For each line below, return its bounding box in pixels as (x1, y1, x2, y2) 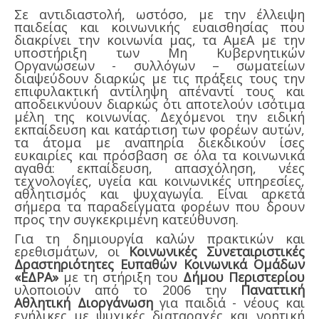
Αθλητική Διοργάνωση (14, 293, 159, 311)
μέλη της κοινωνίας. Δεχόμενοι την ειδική (14, 108, 305, 125)
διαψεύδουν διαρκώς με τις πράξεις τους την (14, 69, 305, 87)
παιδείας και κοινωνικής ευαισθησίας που (14, 18, 305, 36)
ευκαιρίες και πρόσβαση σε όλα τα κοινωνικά (14, 146, 305, 164)
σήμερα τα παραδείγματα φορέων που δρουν (14, 197, 305, 215)
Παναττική (241, 281, 305, 298)
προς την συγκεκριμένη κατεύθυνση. (14, 210, 239, 228)
